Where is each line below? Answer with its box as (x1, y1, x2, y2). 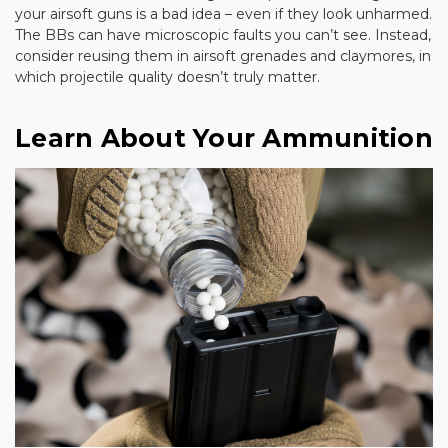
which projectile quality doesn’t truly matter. (15, 68, 320, 87)
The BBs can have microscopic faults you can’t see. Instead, (15, 26, 431, 45)
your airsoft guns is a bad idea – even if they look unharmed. (15, 5, 432, 24)
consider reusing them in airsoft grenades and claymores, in (15, 47, 431, 66)
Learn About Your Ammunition (15, 123, 433, 154)
